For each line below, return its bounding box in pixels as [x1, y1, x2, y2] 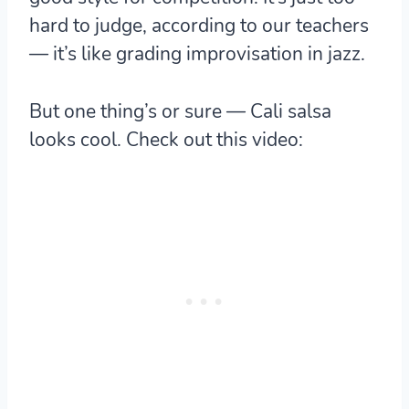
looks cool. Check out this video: [29, 126, 303, 152]
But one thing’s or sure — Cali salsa [29, 98, 331, 124]
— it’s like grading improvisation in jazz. [29, 40, 365, 67]
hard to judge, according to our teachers [29, 12, 369, 38]
